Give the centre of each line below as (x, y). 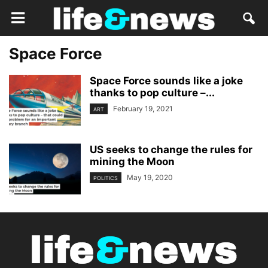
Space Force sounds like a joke (166, 81)
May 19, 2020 (150, 177)
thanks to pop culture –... (152, 93)
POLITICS (106, 178)
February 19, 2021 (143, 109)
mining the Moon (132, 162)
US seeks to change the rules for (171, 150)
